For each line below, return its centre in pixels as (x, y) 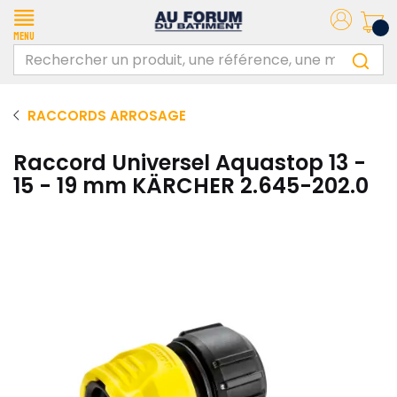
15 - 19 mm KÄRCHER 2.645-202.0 (191, 186)
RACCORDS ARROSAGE (107, 116)
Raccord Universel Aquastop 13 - (190, 163)
